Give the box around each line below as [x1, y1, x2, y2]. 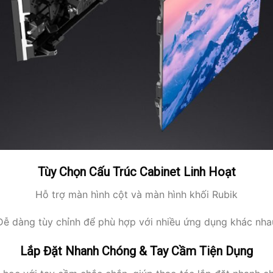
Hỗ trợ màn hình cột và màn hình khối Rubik [35, 188, 238, 201]
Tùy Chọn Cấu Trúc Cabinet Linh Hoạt [37, 165, 236, 180]
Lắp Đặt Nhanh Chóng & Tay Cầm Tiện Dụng [20, 243, 253, 258]
